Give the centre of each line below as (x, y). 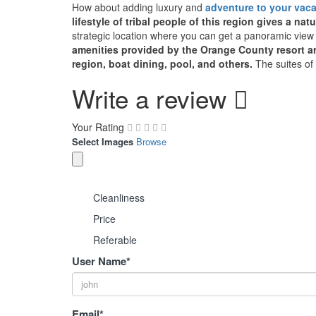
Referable (115, 239)
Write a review (153, 98)
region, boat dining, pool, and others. (164, 63)
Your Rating (98, 127)
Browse (151, 141)
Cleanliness (119, 197)
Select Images (103, 141)
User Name (99, 261)
